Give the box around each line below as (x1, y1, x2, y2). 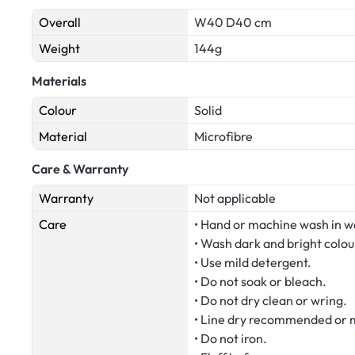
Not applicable (194, 190, 276, 207)
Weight (39, 40, 80, 57)
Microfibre (194, 128, 253, 145)
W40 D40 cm (194, 14, 272, 31)
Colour (39, 102, 77, 119)
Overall (39, 14, 81, 31)
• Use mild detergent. (194, 254, 311, 271)
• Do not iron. (194, 330, 267, 347)
